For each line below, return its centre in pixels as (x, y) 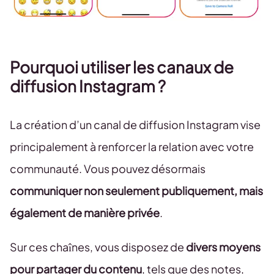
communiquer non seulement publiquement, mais (136, 191)
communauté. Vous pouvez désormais (108, 169)
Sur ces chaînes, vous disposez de (98, 247)
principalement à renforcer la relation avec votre (132, 147)
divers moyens (223, 247)
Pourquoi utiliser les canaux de (122, 67)
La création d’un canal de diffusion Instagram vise (135, 125)
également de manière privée (85, 213)
